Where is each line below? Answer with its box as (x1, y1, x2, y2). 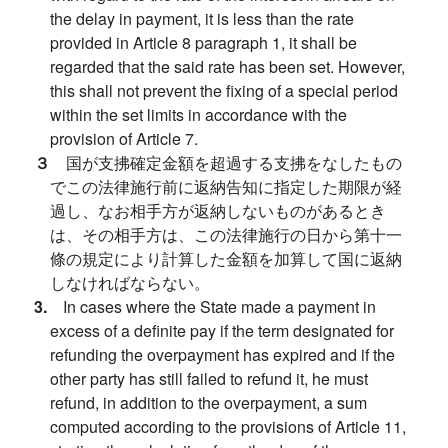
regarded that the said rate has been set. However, (50, 55, 405, 79)
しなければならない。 (50, 271, 210, 295)
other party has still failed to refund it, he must (50, 367, 368, 391)
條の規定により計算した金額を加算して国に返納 (50, 247, 402, 271)
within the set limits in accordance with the (50, 103, 347, 127)
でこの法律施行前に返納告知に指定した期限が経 (50, 175, 402, 199)
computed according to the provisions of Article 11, (50, 415, 406, 439)
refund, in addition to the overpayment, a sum (50, 391, 367, 415)
